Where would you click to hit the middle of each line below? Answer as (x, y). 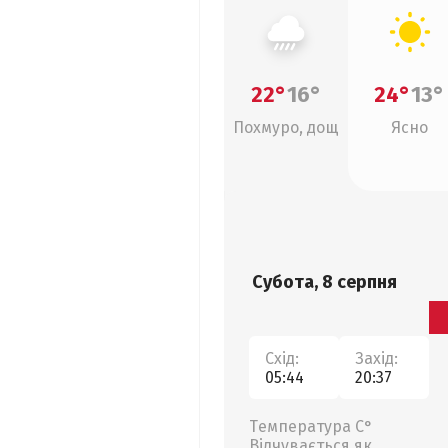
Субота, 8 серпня (324, 282)
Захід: (376, 358)
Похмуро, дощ (286, 127)
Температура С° (311, 426)
